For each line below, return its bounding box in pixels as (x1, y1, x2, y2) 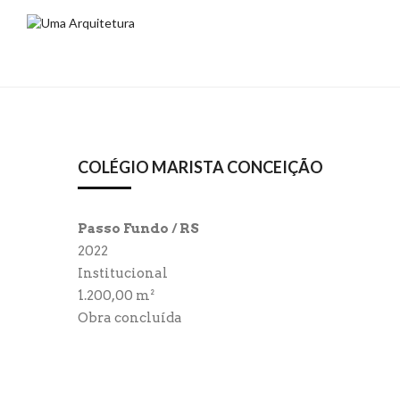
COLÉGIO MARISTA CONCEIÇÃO (78, 157, 323, 177)
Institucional (78, 265, 168, 281)
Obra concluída (78, 310, 182, 326)
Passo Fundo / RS (78, 221, 199, 237)
